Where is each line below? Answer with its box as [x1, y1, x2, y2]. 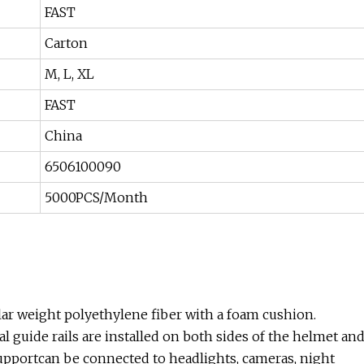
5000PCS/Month [45, 189, 148, 206]
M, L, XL [45, 66, 94, 83]
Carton [45, 35, 88, 52]
